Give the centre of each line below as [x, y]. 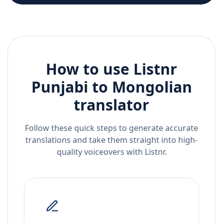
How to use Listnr [111, 69]
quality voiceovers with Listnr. [111, 152]
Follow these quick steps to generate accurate [111, 128]
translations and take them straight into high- [111, 140]
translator [111, 105]
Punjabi [59, 87]
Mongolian [152, 87]
